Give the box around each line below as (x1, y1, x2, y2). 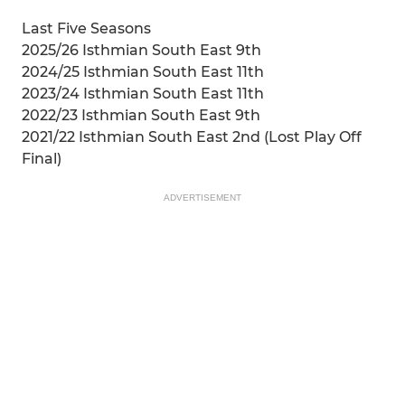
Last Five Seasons (22, 20, 151, 37)
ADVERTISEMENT (164, 193, 241, 202)
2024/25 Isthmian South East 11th (22, 63, 264, 80)
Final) (22, 150, 61, 167)
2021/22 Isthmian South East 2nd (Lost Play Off (22, 128, 362, 146)
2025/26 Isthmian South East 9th (22, 42, 261, 59)
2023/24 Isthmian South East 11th (22, 85, 264, 102)
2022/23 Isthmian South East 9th (22, 107, 260, 124)
